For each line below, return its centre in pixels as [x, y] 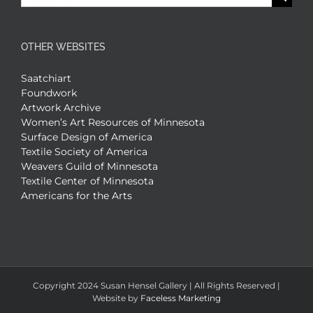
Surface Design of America [87, 137]
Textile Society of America [84, 151]
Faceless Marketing [181, 298]
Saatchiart [46, 78]
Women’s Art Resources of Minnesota [113, 122]
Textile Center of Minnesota [87, 181]
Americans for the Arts [77, 195]
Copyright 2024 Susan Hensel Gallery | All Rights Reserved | [156, 285]
